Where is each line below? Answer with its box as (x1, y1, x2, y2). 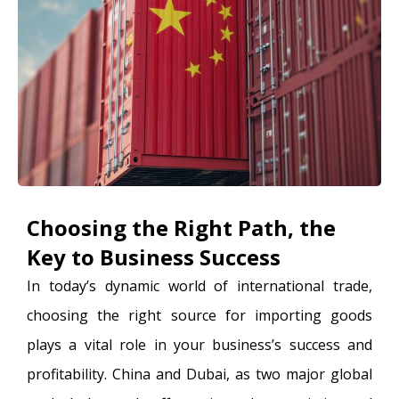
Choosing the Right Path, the (27, 212, 336, 242)
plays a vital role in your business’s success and (27, 334, 372, 354)
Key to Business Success (27, 241, 281, 272)
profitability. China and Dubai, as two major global (27, 363, 372, 384)
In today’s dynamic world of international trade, (27, 275, 372, 296)
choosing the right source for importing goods (27, 305, 372, 325)
